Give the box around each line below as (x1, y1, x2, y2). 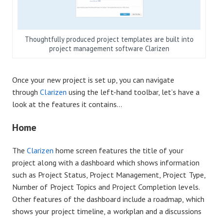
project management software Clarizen (49, 44, 169, 54)
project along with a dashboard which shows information (12, 158, 200, 168)
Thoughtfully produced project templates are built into (24, 35, 194, 44)
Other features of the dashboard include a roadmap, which (12, 194, 204, 204)
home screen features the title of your (53, 145, 183, 156)
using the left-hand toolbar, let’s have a (66, 87, 200, 97)
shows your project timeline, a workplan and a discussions (12, 206, 201, 217)
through (12, 87, 40, 97)
